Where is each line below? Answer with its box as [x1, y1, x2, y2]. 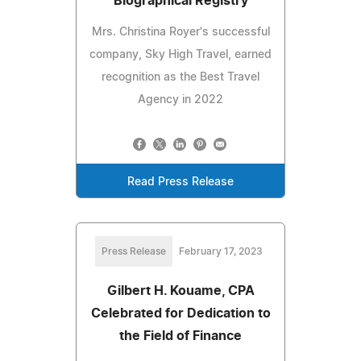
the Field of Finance [119, 329, 242, 342]
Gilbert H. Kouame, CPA [106, 284, 255, 297]
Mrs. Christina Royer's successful [91, 26, 270, 38]
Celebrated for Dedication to [90, 306, 271, 320]
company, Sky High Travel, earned [89, 48, 272, 60]
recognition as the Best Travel [102, 71, 259, 83]
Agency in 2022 [138, 93, 223, 106]
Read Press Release [127, 176, 234, 188]
